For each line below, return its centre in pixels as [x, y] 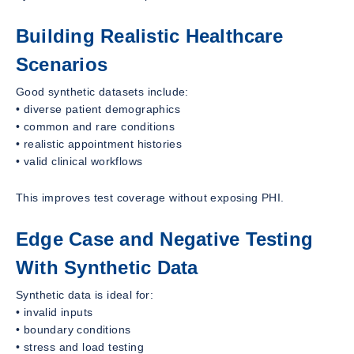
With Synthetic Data [107, 267]
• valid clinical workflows [79, 161]
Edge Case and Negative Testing [165, 239]
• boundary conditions [73, 329]
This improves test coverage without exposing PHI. [150, 197]
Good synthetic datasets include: [102, 91]
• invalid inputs [55, 312]
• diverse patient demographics [98, 109]
